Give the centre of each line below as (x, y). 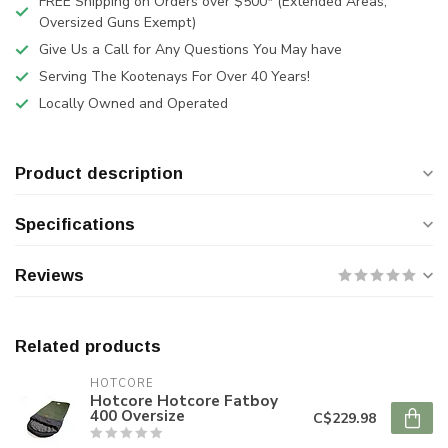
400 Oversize (137, 415)
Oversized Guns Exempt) (117, 22)
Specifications (75, 224)
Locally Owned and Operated (133, 103)
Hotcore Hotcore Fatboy (184, 400)
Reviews (49, 275)
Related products (88, 346)
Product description (99, 173)
